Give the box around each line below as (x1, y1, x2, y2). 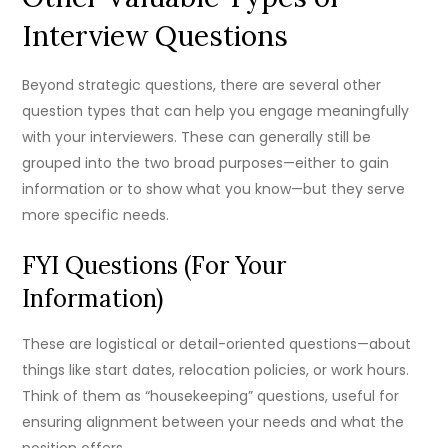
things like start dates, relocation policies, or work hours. (22, 360, 410, 381)
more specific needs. (22, 205, 170, 226)
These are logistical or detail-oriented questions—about (22, 334, 412, 355)
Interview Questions (22, 18, 289, 55)
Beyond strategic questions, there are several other (22, 75, 382, 96)
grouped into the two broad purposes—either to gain (22, 153, 390, 174)
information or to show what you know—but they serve (22, 179, 406, 200)
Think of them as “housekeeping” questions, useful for (22, 386, 400, 407)
